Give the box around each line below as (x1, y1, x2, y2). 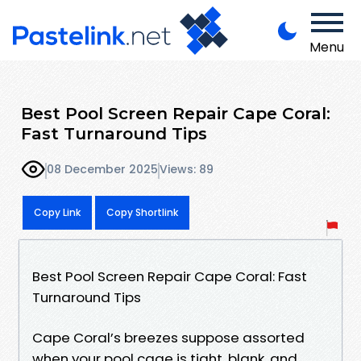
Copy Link (34, 205, 81, 219)
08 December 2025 (47, 161, 158, 178)
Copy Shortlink (106, 205, 178, 219)
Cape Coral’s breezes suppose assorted (32, 327, 305, 347)
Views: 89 (160, 161, 214, 178)
